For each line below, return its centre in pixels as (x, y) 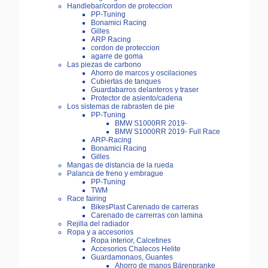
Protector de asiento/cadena (137, 98)
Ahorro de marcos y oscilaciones (144, 73)
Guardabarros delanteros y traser (145, 90)
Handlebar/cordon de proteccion (120, 6)
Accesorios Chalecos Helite (136, 249)
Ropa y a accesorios (100, 232)
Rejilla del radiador (98, 224)
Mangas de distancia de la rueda (120, 165)
